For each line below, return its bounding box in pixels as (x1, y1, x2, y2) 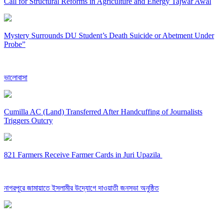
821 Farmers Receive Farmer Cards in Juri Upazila (4, 151, 162, 159)
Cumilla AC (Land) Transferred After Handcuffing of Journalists (4, 108, 202, 116)
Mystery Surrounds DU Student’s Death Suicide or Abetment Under (4, 31, 214, 40)
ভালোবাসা (4, 73, 27, 82)
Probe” (4, 40, 25, 49)
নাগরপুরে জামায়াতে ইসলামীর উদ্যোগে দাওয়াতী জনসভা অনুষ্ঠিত (4, 184, 159, 193)
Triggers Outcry (4, 116, 53, 125)
